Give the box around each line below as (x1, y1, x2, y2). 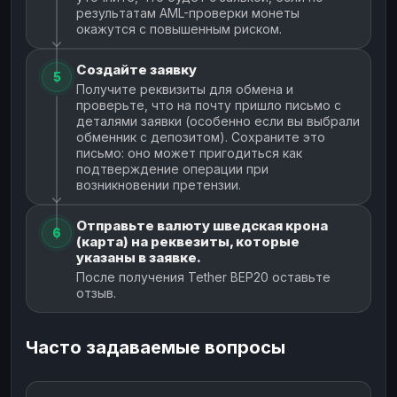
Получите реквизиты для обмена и (76, 81, 293, 97)
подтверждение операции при (76, 160, 269, 176)
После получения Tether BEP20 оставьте (76, 269, 331, 284)
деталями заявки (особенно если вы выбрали (76, 113, 360, 128)
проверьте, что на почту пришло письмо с (76, 97, 341, 113)
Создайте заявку (76, 60, 197, 78)
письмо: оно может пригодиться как (76, 144, 302, 160)
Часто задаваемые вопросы (26, 336, 285, 358)
